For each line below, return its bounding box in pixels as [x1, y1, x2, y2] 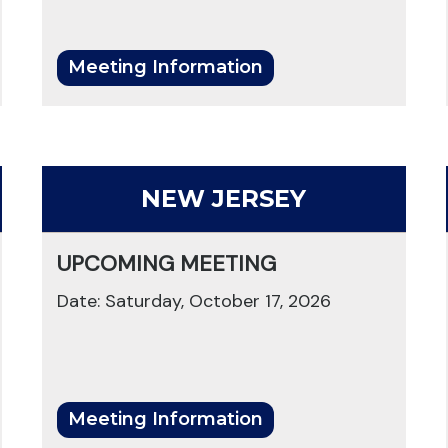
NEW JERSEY [141, 184, 307, 214]
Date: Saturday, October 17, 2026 [57, 289, 332, 314]
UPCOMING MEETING [57, 249, 277, 279]
